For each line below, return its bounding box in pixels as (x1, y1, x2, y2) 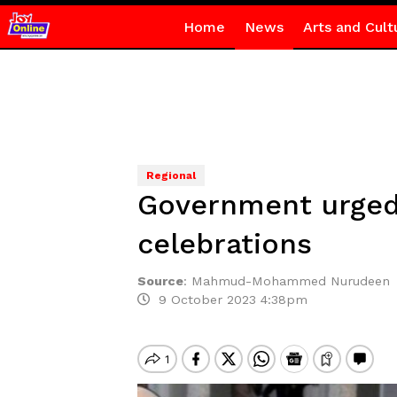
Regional (145, 169, 196, 182)
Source (136, 274, 183, 288)
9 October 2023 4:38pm (149, 292, 307, 307)
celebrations (136, 227, 312, 261)
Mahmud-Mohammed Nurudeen (191, 274, 390, 288)
